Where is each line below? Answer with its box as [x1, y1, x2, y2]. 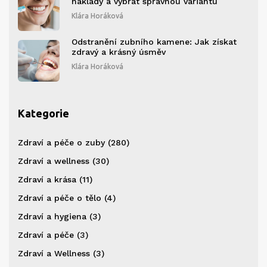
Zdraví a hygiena [18, 212, 89, 222]
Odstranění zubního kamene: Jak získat [72, 37, 237, 47]
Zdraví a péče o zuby [18, 138, 108, 148]
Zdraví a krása [18, 175, 79, 185]
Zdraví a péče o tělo [18, 193, 104, 203]
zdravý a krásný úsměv [72, 47, 166, 57]
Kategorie [18, 107, 69, 120]
